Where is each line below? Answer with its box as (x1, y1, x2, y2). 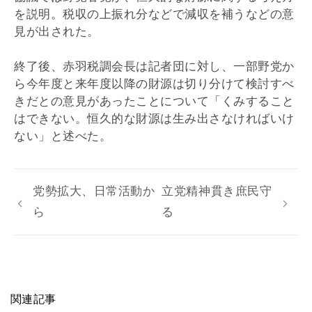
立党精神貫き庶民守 (162, 185, 272, 198)
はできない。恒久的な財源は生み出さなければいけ (14, 112, 295, 126)
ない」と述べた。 (14, 130, 112, 143)
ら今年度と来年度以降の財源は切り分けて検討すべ (14, 77, 295, 91)
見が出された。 (14, 24, 100, 38)
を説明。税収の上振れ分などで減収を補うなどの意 (14, 7, 295, 21)
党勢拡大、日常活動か (33, 185, 155, 198)
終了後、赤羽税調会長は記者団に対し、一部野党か (14, 60, 295, 74)
